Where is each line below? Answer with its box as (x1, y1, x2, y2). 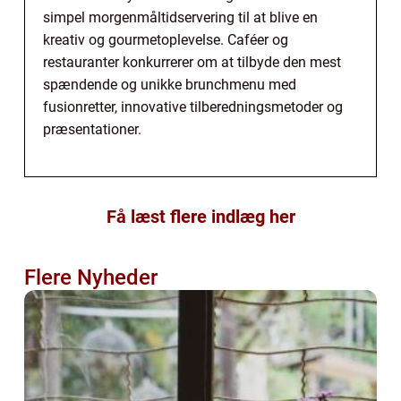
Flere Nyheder (24, 264, 158, 290)
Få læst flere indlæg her (106, 205, 295, 227)
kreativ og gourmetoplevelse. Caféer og (43, 30, 288, 48)
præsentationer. (43, 120, 141, 138)
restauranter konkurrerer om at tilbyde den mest (43, 53, 341, 71)
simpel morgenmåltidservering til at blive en (43, 8, 318, 26)
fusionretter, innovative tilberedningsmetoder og (43, 98, 343, 115)
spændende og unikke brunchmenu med (43, 75, 296, 93)
